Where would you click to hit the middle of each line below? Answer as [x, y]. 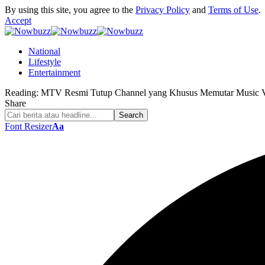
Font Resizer [28, 126]
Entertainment [54, 72]
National [44, 51]
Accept [18, 20]
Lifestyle [45, 62]
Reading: [22, 93]
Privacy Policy [163, 10]
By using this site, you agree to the [70, 10]
